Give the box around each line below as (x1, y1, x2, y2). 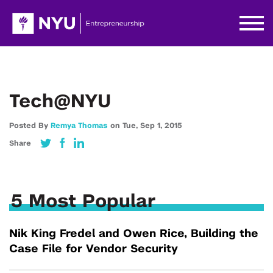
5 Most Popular (11, 193, 156, 211)
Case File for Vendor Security (9, 244, 178, 255)
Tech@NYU (9, 93, 111, 111)
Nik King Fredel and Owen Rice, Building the (9, 229, 258, 239)
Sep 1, (140, 122, 165, 129)
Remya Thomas (51, 122, 107, 129)
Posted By (9, 122, 51, 129)
